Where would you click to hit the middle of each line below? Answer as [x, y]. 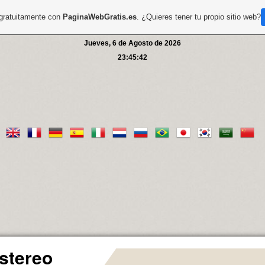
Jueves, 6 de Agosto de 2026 [132, 43]
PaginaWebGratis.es [100, 17]
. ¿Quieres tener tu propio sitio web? [199, 17]
